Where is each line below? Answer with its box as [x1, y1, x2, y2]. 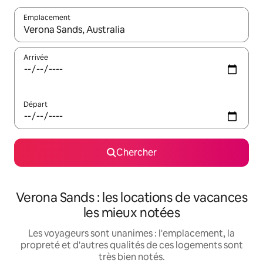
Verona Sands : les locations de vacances [15, 189, 248, 206]
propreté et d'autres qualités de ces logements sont [20, 239, 243, 251]
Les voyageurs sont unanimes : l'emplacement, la [28, 227, 235, 240]
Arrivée [23, 53, 48, 62]
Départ [23, 100, 48, 109]
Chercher [116, 146, 157, 159]
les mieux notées [83, 204, 180, 221]
